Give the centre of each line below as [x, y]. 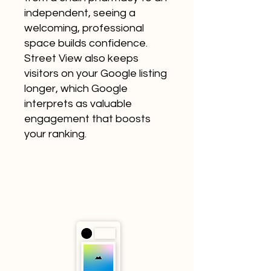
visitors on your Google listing [96, 73]
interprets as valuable [78, 104]
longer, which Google [76, 89]
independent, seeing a [80, 13]
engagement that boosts [87, 119]
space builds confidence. [86, 43]
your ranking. [55, 134]
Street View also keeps [81, 58]
